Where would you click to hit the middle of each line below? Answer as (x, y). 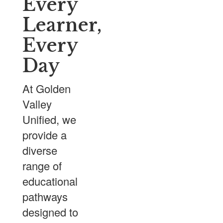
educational (50, 181)
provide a (45, 135)
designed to (50, 212)
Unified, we (49, 119)
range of (42, 166)
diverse (40, 150)
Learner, (62, 25)
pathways (45, 196)
